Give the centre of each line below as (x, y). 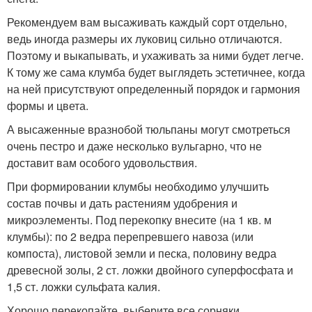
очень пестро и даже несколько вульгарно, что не (134, 146)
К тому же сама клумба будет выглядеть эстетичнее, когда (156, 72)
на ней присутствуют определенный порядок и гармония (154, 89)
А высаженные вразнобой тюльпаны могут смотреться (149, 129)
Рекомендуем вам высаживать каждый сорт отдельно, (147, 22)
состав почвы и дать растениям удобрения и (122, 203)
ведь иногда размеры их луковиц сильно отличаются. (145, 39)
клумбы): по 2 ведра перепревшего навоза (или (130, 236)
